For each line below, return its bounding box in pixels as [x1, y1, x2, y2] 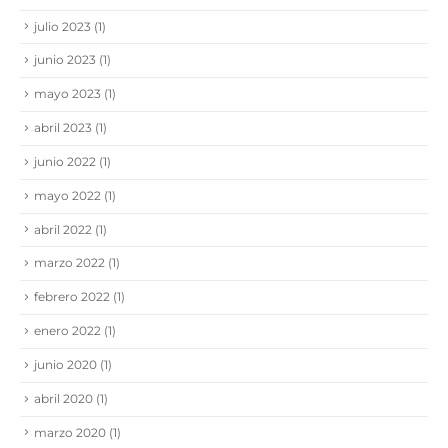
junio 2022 [34, 153, 96, 169]
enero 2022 [34, 323, 101, 339]
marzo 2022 [34, 255, 105, 271]
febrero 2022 [34, 289, 110, 305]
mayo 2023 [34, 86, 101, 102]
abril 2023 [34, 120, 92, 136]
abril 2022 [34, 221, 92, 237]
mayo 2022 [34, 187, 101, 203]
